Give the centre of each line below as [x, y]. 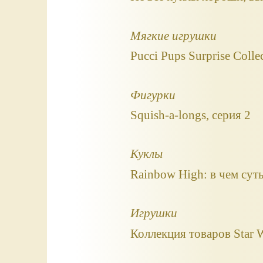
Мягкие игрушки [173, 35]
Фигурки [153, 95]
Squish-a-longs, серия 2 [190, 115]
